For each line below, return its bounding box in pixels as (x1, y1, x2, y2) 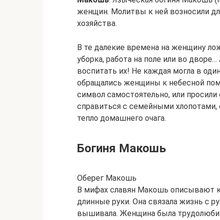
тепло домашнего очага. (77, 113, 166, 123)
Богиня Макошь (77, 141, 166, 155)
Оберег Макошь (77, 173, 137, 183)
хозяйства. (77, 19, 117, 28)
